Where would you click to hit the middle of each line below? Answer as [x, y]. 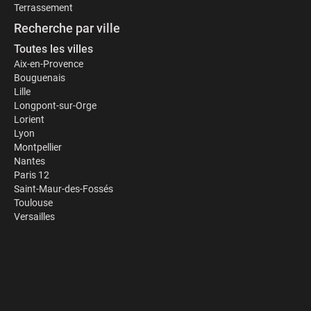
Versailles [34, 217]
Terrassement [43, 8]
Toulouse [33, 203]
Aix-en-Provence [49, 64]
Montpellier [38, 147]
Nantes [30, 161]
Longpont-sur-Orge [55, 106]
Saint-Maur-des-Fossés [64, 189]
